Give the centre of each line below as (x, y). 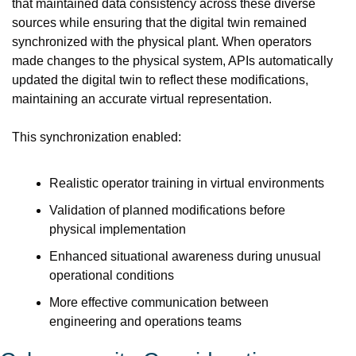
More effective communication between (159, 302)
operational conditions (112, 275)
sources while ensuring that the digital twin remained (159, 23)
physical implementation (118, 229)
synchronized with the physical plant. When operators (162, 42)
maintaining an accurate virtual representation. (142, 99)
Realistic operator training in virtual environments (187, 183)
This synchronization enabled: (97, 137)
